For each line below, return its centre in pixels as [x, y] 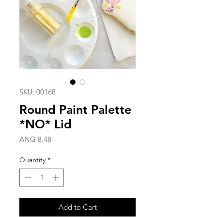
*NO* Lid [46, 124]
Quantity [32, 160]
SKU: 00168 [38, 92]
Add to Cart [77, 207]
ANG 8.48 [35, 139]
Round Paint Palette [75, 110]
